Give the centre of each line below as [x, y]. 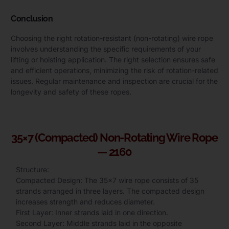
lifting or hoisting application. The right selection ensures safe [113, 60]
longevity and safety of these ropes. [71, 92]
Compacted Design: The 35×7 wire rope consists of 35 [107, 180]
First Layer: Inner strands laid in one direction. [92, 212]
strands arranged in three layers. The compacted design [110, 191]
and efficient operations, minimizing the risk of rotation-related [114, 71]
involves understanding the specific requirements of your [106, 49]
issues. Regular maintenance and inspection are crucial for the [114, 81]
